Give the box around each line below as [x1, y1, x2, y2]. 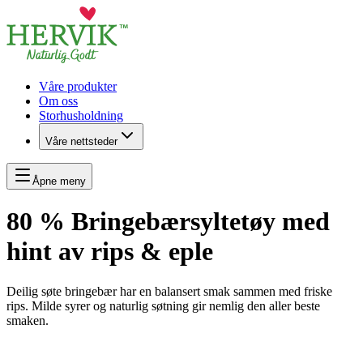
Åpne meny [32, 175, 86, 187]
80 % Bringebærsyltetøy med [6, 207, 330, 237]
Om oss [39, 94, 78, 108]
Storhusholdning [39, 109, 123, 122]
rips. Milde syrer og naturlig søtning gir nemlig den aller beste [6, 298, 320, 313]
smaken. [6, 313, 49, 327]
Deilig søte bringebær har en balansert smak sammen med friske [6, 284, 332, 298]
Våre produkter [39, 79, 117, 93]
